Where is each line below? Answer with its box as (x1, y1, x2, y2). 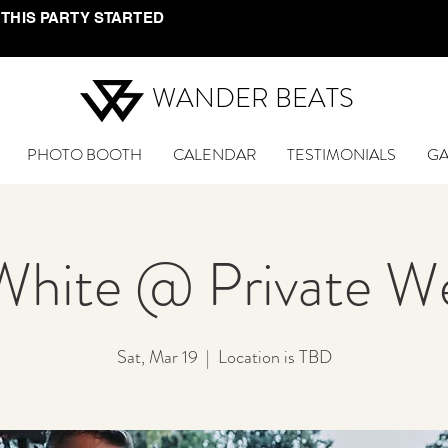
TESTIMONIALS (286, 143, 396, 166)
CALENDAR (172, 143, 256, 166)
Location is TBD (217, 344, 332, 370)
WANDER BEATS (151, 79, 354, 117)
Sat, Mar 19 (116, 344, 198, 370)
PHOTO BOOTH (26, 143, 142, 166)
